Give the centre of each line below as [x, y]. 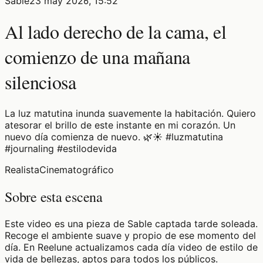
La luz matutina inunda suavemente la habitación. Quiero [130, 113]
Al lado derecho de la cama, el [116, 32]
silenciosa [41, 82]
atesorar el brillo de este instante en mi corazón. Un [120, 125]
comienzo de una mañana [97, 57]
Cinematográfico [77, 169]
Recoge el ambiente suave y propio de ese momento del [130, 235]
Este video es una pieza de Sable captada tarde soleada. [131, 223]
